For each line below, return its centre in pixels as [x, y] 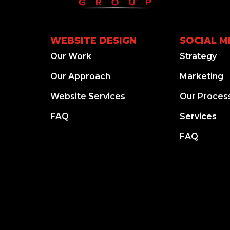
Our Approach [80, 76]
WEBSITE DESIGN [93, 40]
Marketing [202, 76]
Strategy [198, 56]
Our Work [71, 56]
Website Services [88, 96]
